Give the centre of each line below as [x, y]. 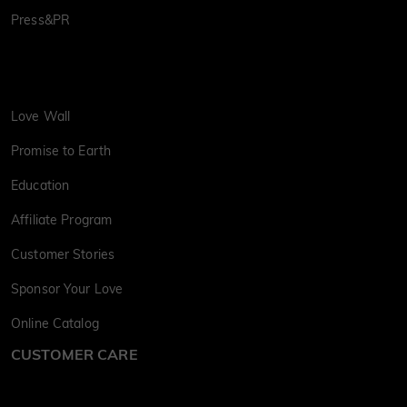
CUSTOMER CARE [74, 355]
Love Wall [41, 117]
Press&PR [41, 20]
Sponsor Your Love [67, 289]
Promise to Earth [61, 151]
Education [40, 186]
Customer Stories [63, 255]
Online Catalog [55, 324]
